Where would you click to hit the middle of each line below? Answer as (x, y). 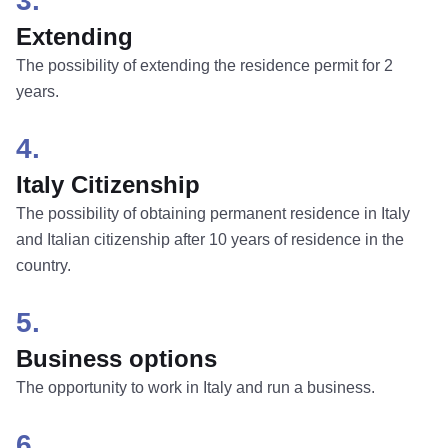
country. (43, 265)
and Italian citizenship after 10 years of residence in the (210, 239)
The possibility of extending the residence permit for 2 (204, 65)
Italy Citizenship (108, 184)
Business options (116, 358)
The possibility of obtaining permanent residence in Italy (213, 213)
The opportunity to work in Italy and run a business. (195, 387)
